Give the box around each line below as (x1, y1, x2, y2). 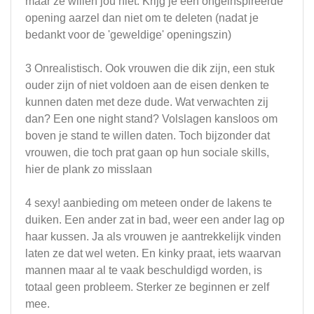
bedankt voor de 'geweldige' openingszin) (25, 28, 231, 41)
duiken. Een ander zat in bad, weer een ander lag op (25, 213, 285, 226)
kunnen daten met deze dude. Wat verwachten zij (25, 95, 268, 108)
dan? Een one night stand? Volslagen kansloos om (25, 112, 278, 125)
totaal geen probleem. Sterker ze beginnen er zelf (25, 280, 269, 293)
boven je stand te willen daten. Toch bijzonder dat (25, 129, 270, 142)
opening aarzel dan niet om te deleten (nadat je (25, 11, 259, 24)
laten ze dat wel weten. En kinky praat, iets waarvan (25, 247, 281, 259)
